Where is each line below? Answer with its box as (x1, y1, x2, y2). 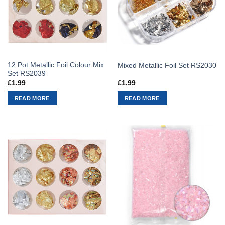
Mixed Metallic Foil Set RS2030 (117, 61, 216, 69)
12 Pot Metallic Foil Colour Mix (7, 61, 104, 69)
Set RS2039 (7, 70, 46, 78)
